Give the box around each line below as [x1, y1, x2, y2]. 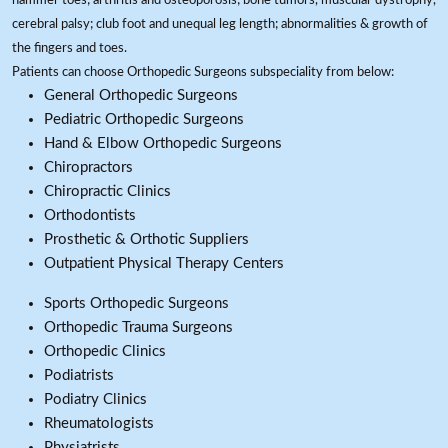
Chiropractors [44, 160, 133, 175]
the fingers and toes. [12, 41, 127, 55]
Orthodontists [44, 208, 136, 223]
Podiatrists [44, 368, 114, 383]
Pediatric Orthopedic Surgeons [44, 112, 244, 127]
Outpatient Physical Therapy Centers [44, 256, 284, 271]
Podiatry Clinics [44, 392, 147, 407]
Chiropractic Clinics [44, 184, 171, 199]
